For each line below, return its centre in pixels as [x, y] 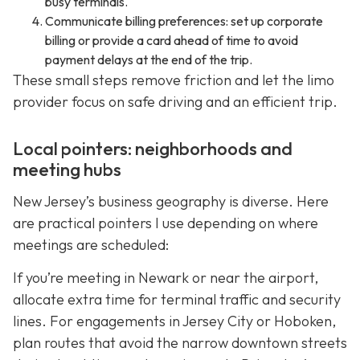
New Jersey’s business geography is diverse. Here [171, 201]
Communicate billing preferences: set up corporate [184, 21]
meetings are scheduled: [91, 244]
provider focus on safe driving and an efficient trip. [175, 102]
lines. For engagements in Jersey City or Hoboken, [174, 321]
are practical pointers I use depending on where [166, 223]
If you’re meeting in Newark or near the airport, [166, 278]
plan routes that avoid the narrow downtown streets [180, 343]
